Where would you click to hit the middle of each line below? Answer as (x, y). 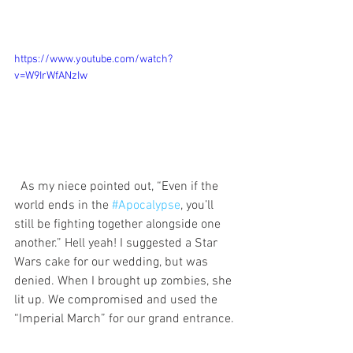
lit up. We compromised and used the (117, 300)
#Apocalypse (146, 205)
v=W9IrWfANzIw (51, 76)
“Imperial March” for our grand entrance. (126, 319)
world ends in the (63, 205)
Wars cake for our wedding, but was (113, 262)
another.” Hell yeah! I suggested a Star (117, 243)
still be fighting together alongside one (119, 224)
